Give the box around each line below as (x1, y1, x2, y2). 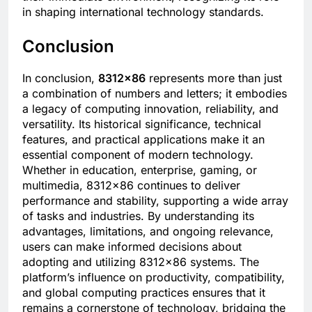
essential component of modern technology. (22, 147, 253, 162)
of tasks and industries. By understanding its (22, 208, 254, 223)
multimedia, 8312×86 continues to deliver (22, 178, 240, 192)
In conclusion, (22, 70, 98, 85)
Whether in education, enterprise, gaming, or (22, 162, 257, 177)
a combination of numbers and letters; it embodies (22, 86, 287, 100)
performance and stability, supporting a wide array (22, 193, 288, 208)
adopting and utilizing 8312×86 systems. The (22, 254, 259, 269)
